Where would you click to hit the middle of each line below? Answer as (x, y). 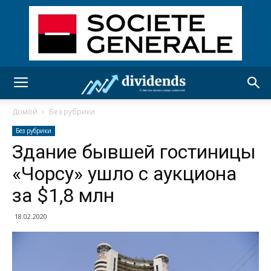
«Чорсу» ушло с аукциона (124, 174)
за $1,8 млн (63, 195)
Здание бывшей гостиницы (134, 152)
